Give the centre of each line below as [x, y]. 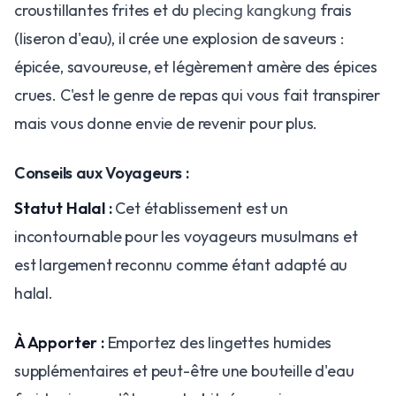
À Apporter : [59, 342]
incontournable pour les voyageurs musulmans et [186, 236]
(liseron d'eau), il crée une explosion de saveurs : [179, 38]
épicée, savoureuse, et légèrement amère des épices [196, 66]
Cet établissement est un [200, 208]
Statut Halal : [63, 208]
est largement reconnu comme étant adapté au [181, 264]
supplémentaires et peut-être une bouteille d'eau [184, 370]
